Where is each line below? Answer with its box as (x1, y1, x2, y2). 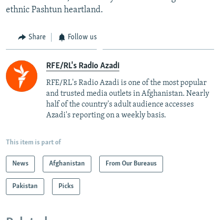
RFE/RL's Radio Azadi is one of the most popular (46, 79, 207, 87)
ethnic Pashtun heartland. (6, 5, 103, 15)
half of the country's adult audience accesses (46, 101, 194, 109)
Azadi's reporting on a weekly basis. (46, 111, 166, 120)
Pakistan (12, 183, 38, 191)
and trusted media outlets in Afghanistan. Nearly (46, 90, 209, 98)
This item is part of (6, 139, 61, 147)
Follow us (68, 33, 97, 41)
